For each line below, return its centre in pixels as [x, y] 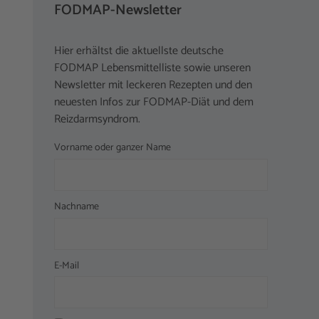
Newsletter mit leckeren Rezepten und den [153, 85]
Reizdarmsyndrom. [97, 120]
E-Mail [67, 266]
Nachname [77, 207]
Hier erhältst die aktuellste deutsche [139, 51]
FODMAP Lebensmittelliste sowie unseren [152, 68]
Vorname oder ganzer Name [113, 148]
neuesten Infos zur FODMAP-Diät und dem [154, 103]
